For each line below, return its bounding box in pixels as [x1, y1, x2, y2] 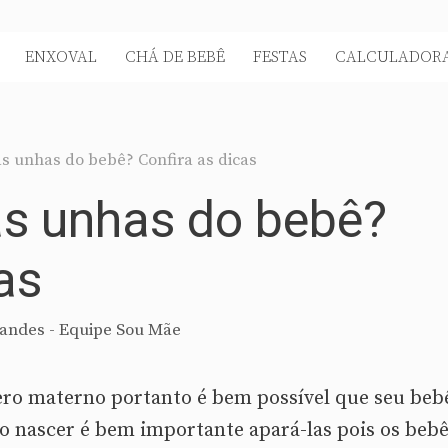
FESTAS [253, 46, 307, 67]
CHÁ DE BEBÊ [125, 46, 225, 67]
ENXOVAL [25, 46, 97, 67]
